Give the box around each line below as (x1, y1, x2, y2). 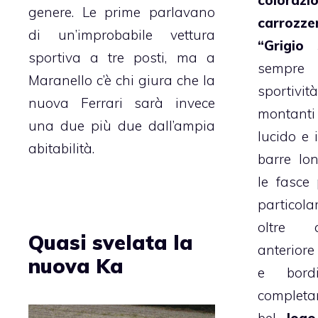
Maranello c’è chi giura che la (28, 71, 215, 89)
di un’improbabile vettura (28, 26, 215, 43)
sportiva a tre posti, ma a (28, 48, 215, 66)
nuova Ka (28, 253, 124, 278)
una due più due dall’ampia (28, 116, 215, 134)
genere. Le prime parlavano (28, 3, 215, 21)
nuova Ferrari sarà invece (28, 94, 215, 111)
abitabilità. (28, 139, 94, 157)
